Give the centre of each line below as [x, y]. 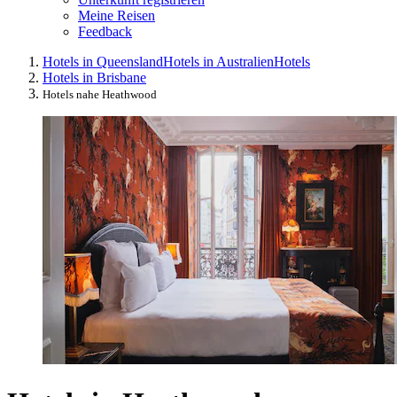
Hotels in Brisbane [94, 77]
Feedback [105, 31]
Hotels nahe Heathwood [100, 94]
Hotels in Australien [218, 61]
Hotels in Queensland [103, 61]
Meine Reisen [117, 15]
